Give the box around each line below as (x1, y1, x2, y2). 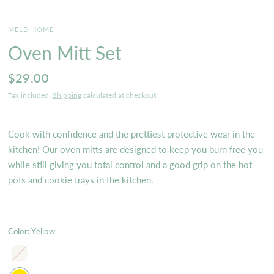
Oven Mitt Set (7, 42, 122, 64)
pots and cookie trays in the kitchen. (7, 174, 154, 186)
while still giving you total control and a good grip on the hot (7, 159, 252, 171)
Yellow (31, 226, 55, 237)
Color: (7, 226, 32, 237)
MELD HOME (7, 25, 54, 34)
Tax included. (7, 91, 53, 100)
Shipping (52, 91, 81, 100)
